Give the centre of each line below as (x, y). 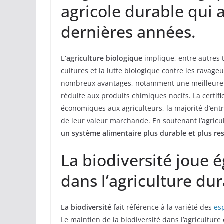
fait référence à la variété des (163, 207)
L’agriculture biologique (102, 58)
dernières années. (128, 32)
